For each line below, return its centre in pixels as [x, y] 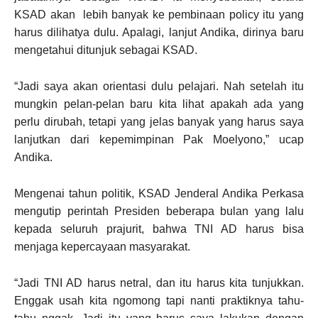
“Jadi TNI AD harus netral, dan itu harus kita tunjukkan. [159, 283]
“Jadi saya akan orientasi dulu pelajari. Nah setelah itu [159, 86]
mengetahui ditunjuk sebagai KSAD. [106, 50]
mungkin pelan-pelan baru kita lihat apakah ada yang [159, 104]
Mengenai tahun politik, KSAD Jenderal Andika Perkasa [159, 193]
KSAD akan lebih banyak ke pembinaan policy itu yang [159, 15]
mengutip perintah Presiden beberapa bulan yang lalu [159, 211]
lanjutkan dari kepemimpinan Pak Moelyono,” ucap [159, 139]
